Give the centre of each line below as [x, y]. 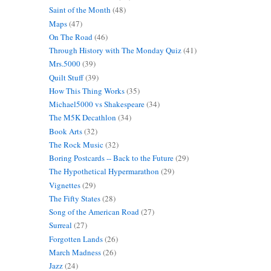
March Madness [75, 252]
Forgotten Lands [76, 239]
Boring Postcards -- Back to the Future [111, 158]
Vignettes [64, 185]
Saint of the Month [80, 10]
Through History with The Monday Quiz [115, 51]
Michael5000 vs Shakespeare [96, 104]
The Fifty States [74, 198]
